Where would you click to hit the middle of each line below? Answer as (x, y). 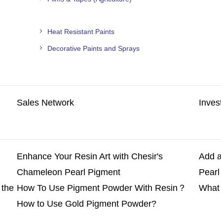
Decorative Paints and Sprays (94, 48)
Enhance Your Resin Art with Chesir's (90, 156)
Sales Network (45, 102)
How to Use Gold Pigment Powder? (86, 203)
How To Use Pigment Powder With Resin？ (101, 188)
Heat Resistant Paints (81, 31)
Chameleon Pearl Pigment (68, 172)
